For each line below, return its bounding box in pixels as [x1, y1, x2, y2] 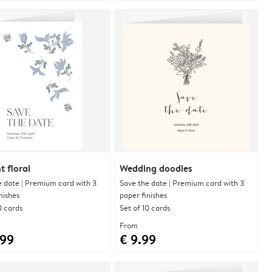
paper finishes [120, 189, 167, 200]
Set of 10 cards [120, 202, 170, 213]
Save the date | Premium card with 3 [120, 177, 244, 188]
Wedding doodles [120, 161, 192, 175]
